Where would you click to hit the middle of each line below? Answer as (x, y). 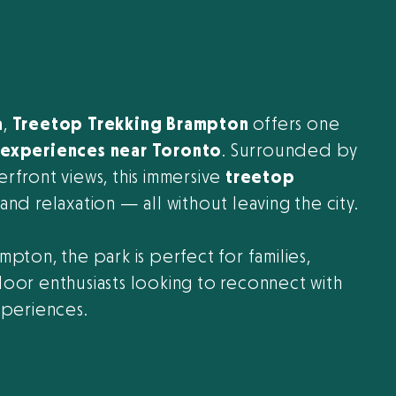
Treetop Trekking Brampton (130, 125)
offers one (294, 125)
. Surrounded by (290, 151)
